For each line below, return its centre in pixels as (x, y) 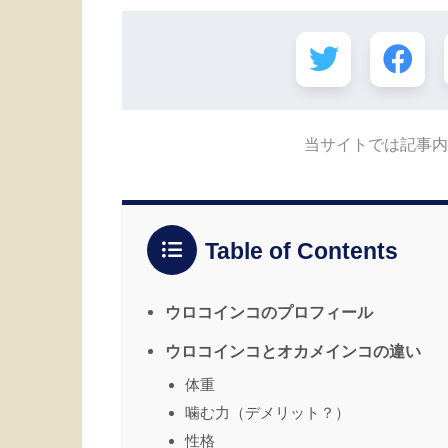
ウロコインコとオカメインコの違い (293, 351)
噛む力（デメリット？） (267, 413)
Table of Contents (301, 250)
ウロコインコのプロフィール (269, 312)
